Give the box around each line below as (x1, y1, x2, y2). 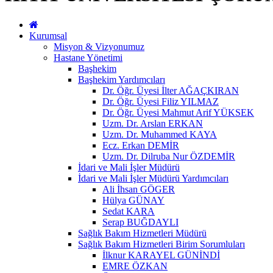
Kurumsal (29, 30, 67, 41)
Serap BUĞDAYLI (102, 216, 179, 227)
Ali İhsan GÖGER (102, 183, 175, 194)
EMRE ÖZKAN (102, 260, 168, 271)
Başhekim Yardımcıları (78, 74, 165, 85)
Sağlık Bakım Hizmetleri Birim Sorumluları (78, 238, 245, 249)
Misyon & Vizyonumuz (54, 41, 144, 52)
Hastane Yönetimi (54, 52, 122, 63)
